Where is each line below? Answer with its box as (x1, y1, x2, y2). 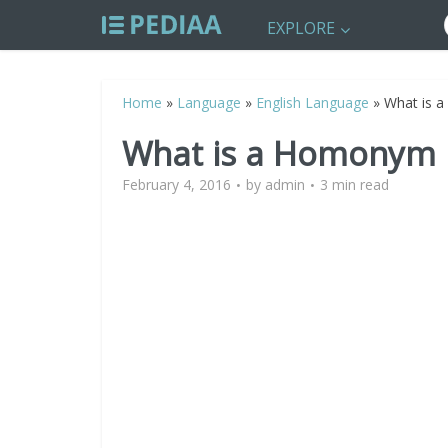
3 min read (320, 175, 389, 194)
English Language (256, 93, 369, 112)
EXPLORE (267, 17, 335, 39)
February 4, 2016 (122, 175, 231, 194)
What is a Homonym (122, 131, 436, 176)
